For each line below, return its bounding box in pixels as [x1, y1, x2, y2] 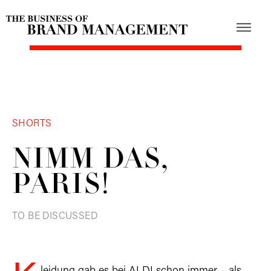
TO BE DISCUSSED [12, 211, 97, 221]
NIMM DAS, [12, 146, 169, 175]
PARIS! [12, 171, 110, 200]
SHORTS [12, 119, 52, 129]
